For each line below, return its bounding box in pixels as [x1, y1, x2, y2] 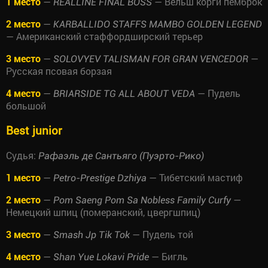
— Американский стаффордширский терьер [6, 29, 203, 42]
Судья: [6, 148, 38, 162]
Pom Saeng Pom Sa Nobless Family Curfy [53, 194, 233, 206]
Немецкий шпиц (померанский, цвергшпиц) [6, 205, 200, 218]
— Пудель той [130, 227, 193, 240]
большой [6, 99, 46, 112]
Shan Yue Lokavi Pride [53, 251, 151, 263]
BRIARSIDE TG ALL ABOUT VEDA [53, 87, 195, 99]
